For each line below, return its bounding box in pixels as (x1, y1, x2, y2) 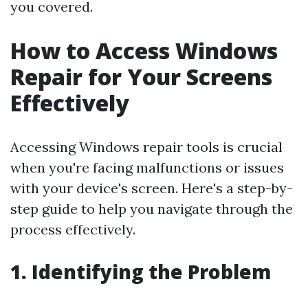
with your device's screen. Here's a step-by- (10, 179, 293, 197)
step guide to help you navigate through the (10, 200, 293, 217)
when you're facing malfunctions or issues (10, 159, 284, 176)
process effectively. (10, 221, 135, 238)
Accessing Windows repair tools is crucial (10, 138, 283, 155)
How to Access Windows (10, 36, 278, 65)
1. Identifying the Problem (10, 258, 271, 285)
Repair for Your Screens (10, 62, 272, 91)
